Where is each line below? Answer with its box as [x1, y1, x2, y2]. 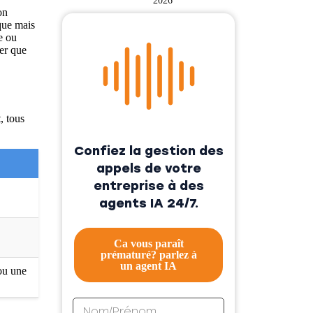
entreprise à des [93, 177, 204, 194]
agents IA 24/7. [99, 195, 198, 211]
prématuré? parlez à [100, 248, 197, 261]
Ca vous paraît [113, 237, 184, 249]
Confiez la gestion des [73, 143, 224, 159]
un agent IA [120, 259, 177, 272]
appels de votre [96, 160, 201, 176]
